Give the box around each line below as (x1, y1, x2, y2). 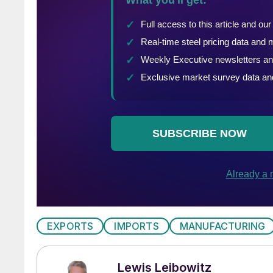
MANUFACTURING (179, 219, 266, 232)
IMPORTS (114, 219, 159, 232)
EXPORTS (47, 219, 94, 232)
